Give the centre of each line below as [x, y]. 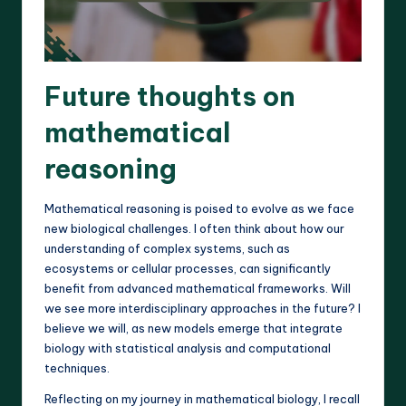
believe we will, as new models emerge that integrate [193, 328]
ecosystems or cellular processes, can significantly [188, 268]
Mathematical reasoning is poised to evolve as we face [199, 208]
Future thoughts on [170, 96]
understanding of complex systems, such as [167, 248]
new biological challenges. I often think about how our [194, 228]
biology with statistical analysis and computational [188, 348]
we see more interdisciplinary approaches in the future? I [203, 308]
